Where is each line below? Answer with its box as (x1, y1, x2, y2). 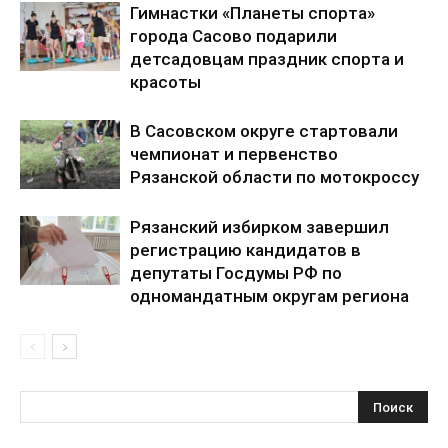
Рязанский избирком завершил (130, 217, 389, 238)
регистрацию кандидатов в (130, 240, 361, 261)
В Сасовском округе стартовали (130, 121, 398, 142)
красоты (130, 72, 201, 93)
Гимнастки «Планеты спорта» (130, 3, 375, 24)
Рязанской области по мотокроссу (130, 167, 419, 188)
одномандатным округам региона (130, 286, 409, 307)
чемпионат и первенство (130, 144, 338, 165)
